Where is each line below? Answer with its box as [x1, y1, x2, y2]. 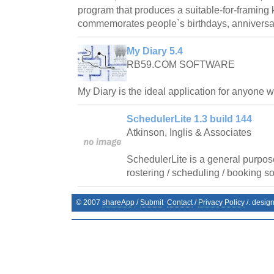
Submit [140, 198, 163, 207]
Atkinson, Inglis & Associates [127, 127, 251, 138]
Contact [167, 198, 193, 207]
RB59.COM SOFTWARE [127, 59, 235, 70]
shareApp [102, 198, 135, 207]
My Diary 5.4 [127, 46, 183, 57]
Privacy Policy [198, 198, 245, 207]
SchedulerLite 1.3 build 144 [127, 114, 252, 125]
